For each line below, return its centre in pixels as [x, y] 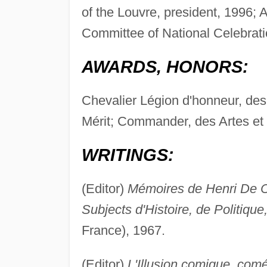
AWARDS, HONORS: [165, 67]
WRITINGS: [128, 155]
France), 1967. [123, 231]
